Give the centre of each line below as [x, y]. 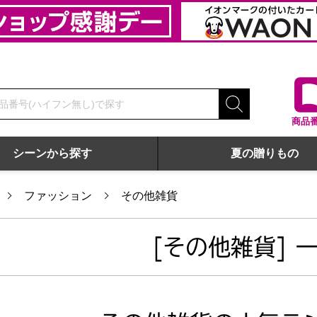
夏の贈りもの [265, 153]
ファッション [58, 196]
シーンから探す [52, 153]
